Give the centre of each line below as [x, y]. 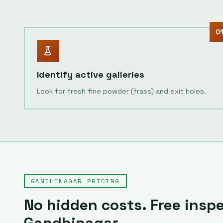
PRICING [101, 181]
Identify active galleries [91, 74]
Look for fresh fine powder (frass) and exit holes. [121, 91]
